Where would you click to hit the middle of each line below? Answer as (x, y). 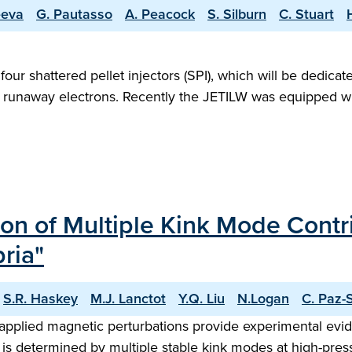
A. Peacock (160, 14)
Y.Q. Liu (202, 299)
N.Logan (263, 299)
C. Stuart (306, 14)
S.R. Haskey (40, 299)
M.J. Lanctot (128, 299)
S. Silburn (237, 14)
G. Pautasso (74, 14)
